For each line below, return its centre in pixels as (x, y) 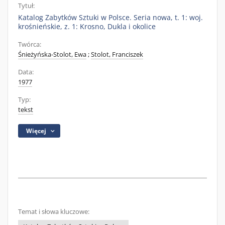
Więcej (36, 131)
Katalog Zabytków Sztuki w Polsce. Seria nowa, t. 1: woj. (110, 17)
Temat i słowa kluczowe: (54, 212)
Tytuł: (26, 6)
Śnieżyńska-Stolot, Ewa (52, 54)
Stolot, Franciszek (117, 54)
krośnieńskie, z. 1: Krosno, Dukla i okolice (87, 26)
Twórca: (30, 44)
